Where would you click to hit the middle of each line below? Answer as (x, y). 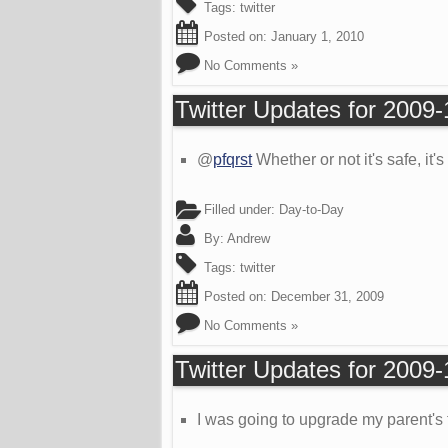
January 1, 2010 (317, 36)
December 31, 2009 (327, 296)
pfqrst (232, 159)
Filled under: (239, 209)
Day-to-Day (311, 209)
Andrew (248, 238)
